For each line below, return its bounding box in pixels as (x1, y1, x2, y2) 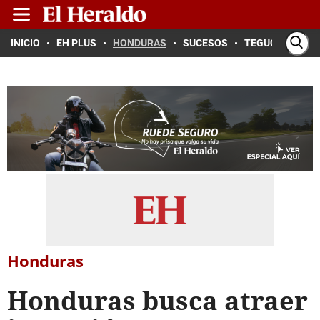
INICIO (11, 37, 40, 49)
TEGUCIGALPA (244, 37, 311, 49)
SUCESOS (183, 37, 228, 49)
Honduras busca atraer (7, 283, 308, 318)
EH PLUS (56, 37, 96, 49)
